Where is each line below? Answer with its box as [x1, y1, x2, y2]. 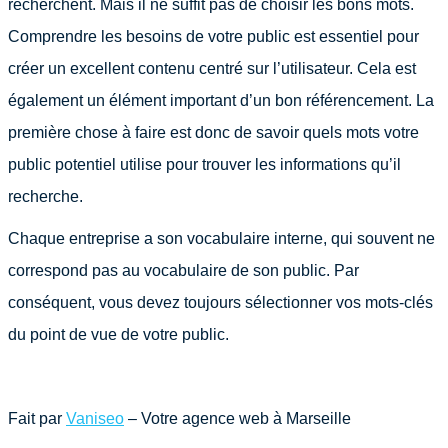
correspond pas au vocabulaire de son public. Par [8, 262, 359, 279]
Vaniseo [66, 410, 124, 427]
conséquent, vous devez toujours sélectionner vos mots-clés [8, 294, 433, 311]
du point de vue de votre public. [8, 326, 229, 343]
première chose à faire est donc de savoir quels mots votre [8, 124, 419, 141]
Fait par [8, 410, 66, 427]
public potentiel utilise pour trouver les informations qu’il [8, 156, 401, 173]
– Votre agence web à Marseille [124, 410, 351, 427]
